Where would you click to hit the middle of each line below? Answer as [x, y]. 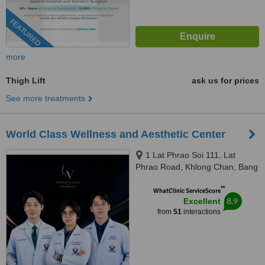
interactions [201, 212]
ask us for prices [225, 80]
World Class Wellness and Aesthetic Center [116, 134]
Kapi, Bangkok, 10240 [177, 179]
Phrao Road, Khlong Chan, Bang [197, 167]
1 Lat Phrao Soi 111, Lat [190, 155]
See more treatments [46, 98]
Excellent [202, 201]
